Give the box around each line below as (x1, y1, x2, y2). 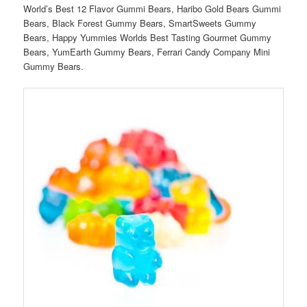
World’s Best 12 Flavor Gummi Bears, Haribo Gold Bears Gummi (23, 1, 282, 15)
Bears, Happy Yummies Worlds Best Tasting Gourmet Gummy (23, 30, 272, 44)
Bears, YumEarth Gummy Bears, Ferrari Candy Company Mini (23, 45, 271, 58)
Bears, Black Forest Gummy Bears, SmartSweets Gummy (23, 16, 257, 29)
